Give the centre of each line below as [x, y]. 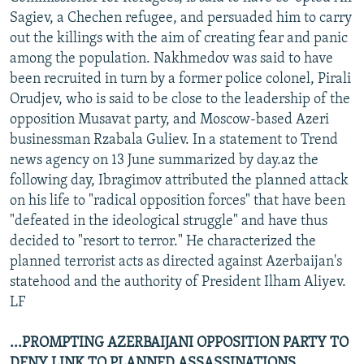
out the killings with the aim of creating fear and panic [179, 38]
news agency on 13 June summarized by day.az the [164, 160]
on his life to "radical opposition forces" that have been [178, 201]
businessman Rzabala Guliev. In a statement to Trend [174, 140]
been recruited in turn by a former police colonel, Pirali [180, 79]
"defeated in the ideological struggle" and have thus [169, 221]
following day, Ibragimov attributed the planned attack [179, 180]
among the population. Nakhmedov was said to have [171, 58]
